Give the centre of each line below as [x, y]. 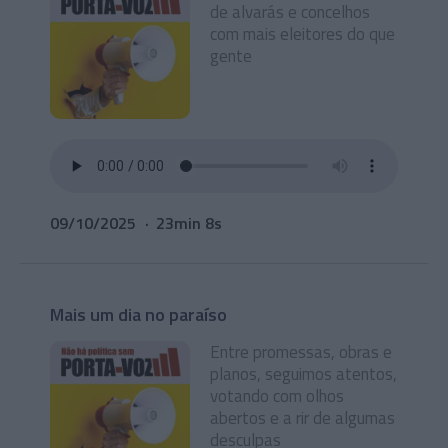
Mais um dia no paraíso [138, 314]
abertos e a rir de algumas [302, 418]
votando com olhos [277, 396]
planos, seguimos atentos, [303, 374]
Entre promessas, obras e [301, 352]
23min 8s [189, 223]
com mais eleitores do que [302, 34]
